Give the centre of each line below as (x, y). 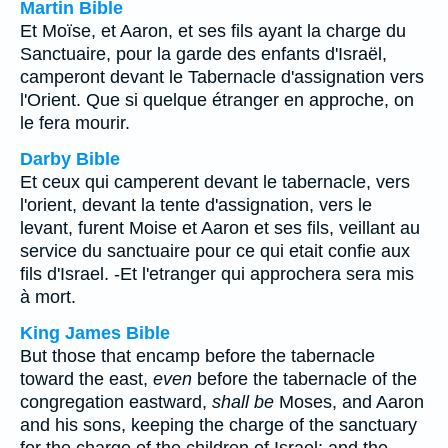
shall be (243, 402)
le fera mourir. (75, 123)
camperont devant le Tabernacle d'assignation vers (222, 77)
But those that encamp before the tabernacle (197, 356)
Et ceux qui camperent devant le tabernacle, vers (215, 182)
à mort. (48, 297)
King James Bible (95, 333)
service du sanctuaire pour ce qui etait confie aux (215, 251)
